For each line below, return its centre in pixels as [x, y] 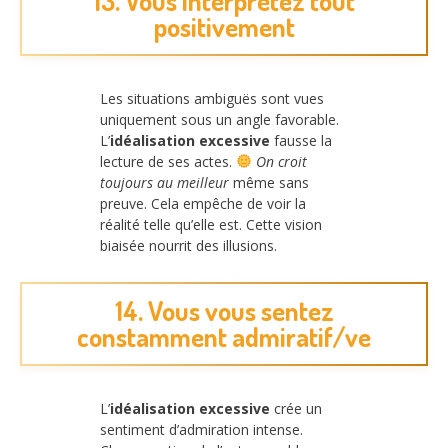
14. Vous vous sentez [224, 311]
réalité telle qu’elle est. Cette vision [211, 224]
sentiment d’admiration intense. [201, 430]
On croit [281, 161]
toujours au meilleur [164, 182]
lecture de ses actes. [168, 161]
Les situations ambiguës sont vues [212, 98]
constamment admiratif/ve [224, 337]
